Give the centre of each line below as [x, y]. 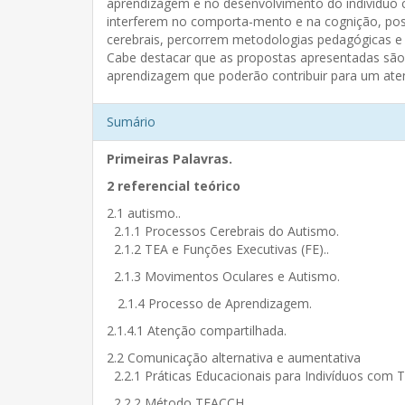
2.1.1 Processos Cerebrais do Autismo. [225, 231]
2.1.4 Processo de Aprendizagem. [211, 303]
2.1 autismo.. [144, 213]
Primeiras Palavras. [170, 159]
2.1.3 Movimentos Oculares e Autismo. [225, 276]
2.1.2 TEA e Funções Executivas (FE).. [220, 249]
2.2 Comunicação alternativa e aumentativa [234, 358]
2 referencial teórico [174, 186]
